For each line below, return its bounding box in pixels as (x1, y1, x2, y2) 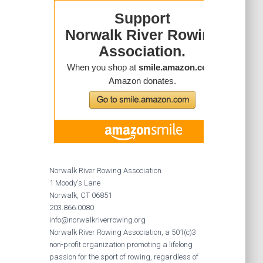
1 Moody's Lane (49, 178, 100, 187)
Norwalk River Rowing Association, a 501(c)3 (49, 228, 196, 237)
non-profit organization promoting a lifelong (49, 240, 193, 249)
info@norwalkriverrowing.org (49, 215, 146, 224)
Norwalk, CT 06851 (49, 191, 112, 200)
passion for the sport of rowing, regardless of (49, 252, 198, 261)
